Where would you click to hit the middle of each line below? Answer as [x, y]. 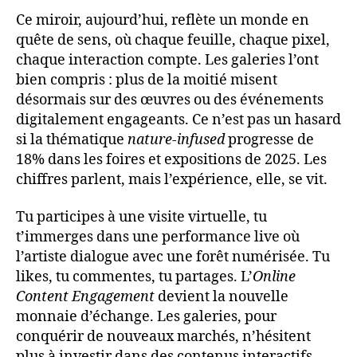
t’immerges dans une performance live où [158, 237]
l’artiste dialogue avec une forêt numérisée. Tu [173, 257]
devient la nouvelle [222, 297]
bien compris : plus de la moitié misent [147, 80]
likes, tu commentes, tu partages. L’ [134, 277]
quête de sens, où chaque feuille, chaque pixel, [173, 40]
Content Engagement [85, 297]
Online [274, 277]
